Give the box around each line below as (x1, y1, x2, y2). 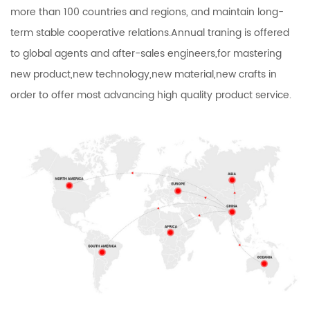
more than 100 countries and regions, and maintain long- (10, 4, 284, 21)
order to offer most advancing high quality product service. (10, 87, 291, 104)
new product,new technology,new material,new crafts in (10, 66, 277, 83)
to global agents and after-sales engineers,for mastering (10, 46, 282, 62)
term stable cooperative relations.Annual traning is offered (10, 25, 289, 42)
